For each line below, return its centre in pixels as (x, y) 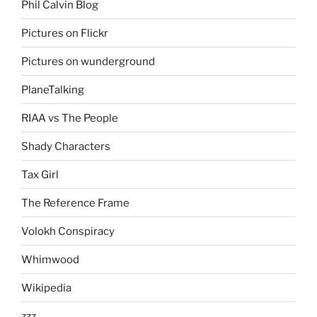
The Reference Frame (75, 203)
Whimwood (50, 259)
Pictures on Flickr (65, 33)
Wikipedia (46, 288)
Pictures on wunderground (88, 61)
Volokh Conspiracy (68, 231)
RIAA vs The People (70, 118)
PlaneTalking (53, 90)
